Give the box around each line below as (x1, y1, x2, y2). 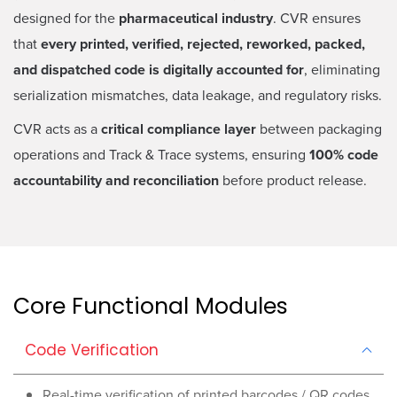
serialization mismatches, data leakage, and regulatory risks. (13, 85, 382, 105)
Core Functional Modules (13, 291, 288, 323)
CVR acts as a (13, 119, 101, 139)
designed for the (13, 8, 119, 28)
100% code (309, 144, 378, 166)
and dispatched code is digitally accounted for (13, 59, 304, 81)
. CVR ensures (273, 8, 361, 28)
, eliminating (304, 59, 380, 80)
